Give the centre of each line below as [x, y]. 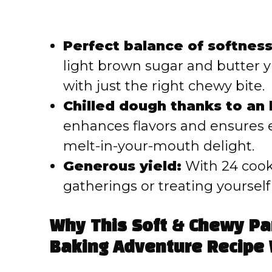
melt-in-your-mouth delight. [159, 146]
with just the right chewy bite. [164, 86]
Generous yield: [122, 166]
